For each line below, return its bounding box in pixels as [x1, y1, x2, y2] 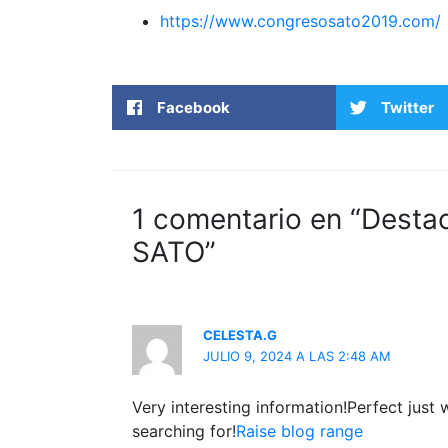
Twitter [381, 97, 434, 117]
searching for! [132, 420, 236, 441]
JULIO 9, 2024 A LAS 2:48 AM [203, 348, 392, 364]
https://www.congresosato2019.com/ [160, 11, 441, 31]
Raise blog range [236, 420, 363, 441]
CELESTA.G [203, 327, 278, 343]
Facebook [157, 97, 230, 117]
